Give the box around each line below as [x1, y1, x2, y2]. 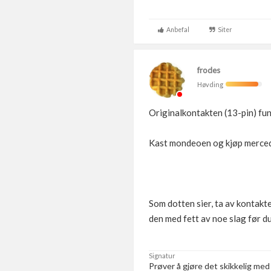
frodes [197, 65, 220, 75]
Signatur [149, 252, 175, 260]
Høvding [197, 80, 226, 88]
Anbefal [164, 26, 189, 33]
